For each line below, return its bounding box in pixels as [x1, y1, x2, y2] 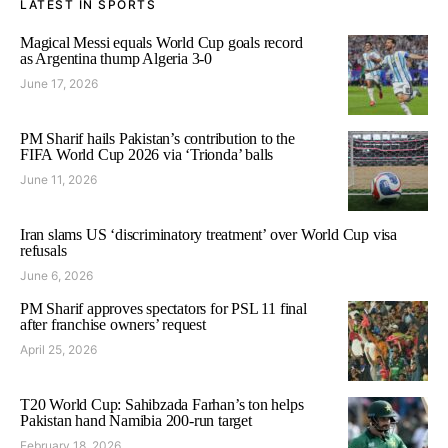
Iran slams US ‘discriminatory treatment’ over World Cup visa [20, 226, 397, 244]
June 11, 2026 [20, 172, 97, 188]
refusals [20, 242, 71, 260]
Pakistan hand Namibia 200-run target [20, 412, 252, 430]
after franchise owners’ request [20, 316, 206, 334]
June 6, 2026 [20, 268, 93, 284]
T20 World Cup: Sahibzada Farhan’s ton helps [20, 396, 304, 414]
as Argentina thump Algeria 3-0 [20, 50, 213, 68]
